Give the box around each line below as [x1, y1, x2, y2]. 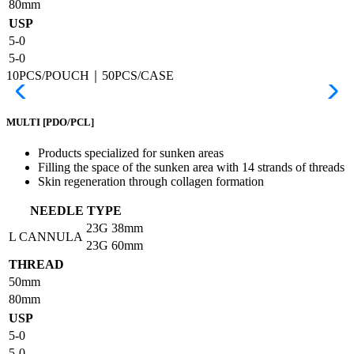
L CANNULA [9, 230, 83, 244]
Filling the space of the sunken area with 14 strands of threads [38, 160, 345, 175]
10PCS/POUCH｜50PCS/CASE [6, 68, 174, 82]
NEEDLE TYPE [30, 204, 122, 218]
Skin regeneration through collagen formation [38, 175, 264, 189]
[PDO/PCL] [43, 115, 94, 128]
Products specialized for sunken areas [38, 146, 224, 160]
